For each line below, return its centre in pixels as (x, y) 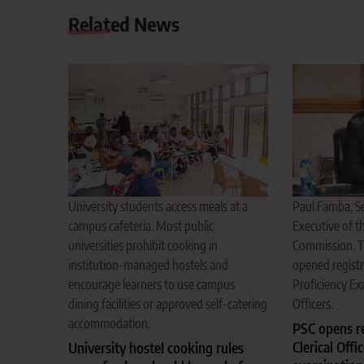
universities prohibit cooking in (143, 246)
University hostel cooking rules (156, 348)
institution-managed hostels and (148, 265)
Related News (124, 23)
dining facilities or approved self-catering (168, 304)
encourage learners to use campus (152, 285)
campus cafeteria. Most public (141, 226)
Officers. (312, 304)
